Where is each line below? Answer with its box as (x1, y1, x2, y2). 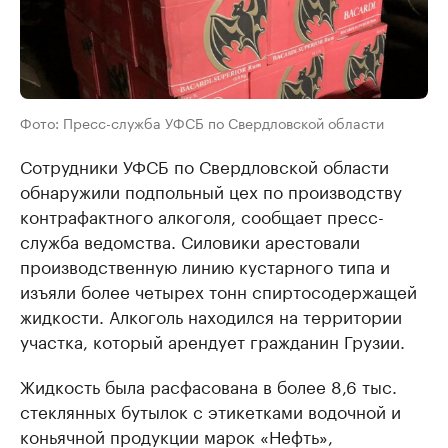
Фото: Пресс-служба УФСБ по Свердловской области (20, 111, 384, 134)
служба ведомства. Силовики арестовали (20, 227, 360, 254)
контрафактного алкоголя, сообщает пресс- (20, 202, 384, 229)
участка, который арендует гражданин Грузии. (20, 327, 405, 354)
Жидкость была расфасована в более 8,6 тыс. (20, 372, 397, 399)
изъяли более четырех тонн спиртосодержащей (20, 277, 417, 304)
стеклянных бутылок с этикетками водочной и (20, 397, 401, 424)
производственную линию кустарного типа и (20, 252, 390, 279)
